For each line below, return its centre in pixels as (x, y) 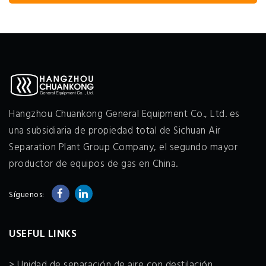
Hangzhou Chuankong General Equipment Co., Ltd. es (124, 114)
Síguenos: (27, 195)
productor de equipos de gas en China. (94, 164)
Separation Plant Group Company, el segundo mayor (123, 147)
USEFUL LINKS (43, 234)
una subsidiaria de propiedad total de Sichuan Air (115, 131)
